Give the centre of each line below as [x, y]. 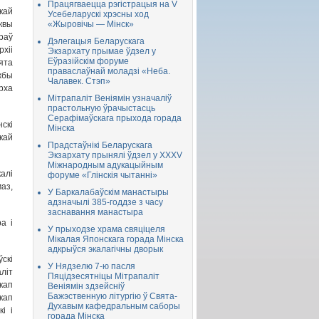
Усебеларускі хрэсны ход [98, 14]
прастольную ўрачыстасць [101, 108]
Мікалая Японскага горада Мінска [116, 239]
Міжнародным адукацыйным [105, 165]
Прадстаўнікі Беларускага [100, 145]
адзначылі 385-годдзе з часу [105, 202]
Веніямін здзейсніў [86, 286]
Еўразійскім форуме [88, 61]
